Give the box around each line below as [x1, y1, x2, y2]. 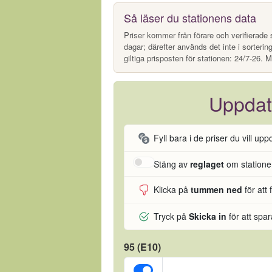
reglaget [190, 157, 224, 170]
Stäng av [154, 157, 190, 170]
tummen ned [191, 183, 242, 195]
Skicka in [189, 210, 226, 222]
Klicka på [154, 183, 191, 195]
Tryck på [154, 210, 189, 222]
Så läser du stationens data [124, 10, 256, 25]
